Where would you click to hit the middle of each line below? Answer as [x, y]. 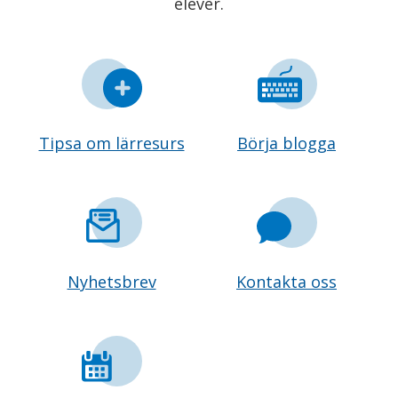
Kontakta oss [287, 281]
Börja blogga [287, 143]
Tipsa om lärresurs [111, 143]
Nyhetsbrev [111, 281]
